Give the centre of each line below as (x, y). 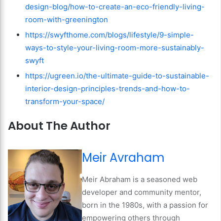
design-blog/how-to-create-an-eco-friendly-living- (115, 7)
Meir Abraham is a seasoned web (140, 179)
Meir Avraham (123, 157)
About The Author (59, 126)
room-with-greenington (67, 20)
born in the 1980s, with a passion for (145, 205)
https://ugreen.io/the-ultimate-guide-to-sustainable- (117, 76)
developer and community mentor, (142, 192)
